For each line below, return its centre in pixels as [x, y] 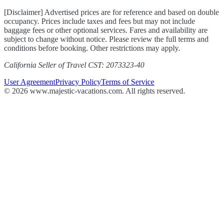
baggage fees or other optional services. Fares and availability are [106, 30]
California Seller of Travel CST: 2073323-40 [74, 65]
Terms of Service [128, 82]
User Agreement [30, 82]
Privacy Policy [78, 82]
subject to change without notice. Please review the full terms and [106, 39]
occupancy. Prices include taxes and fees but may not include [100, 21]
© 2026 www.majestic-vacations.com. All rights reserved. [95, 91]
